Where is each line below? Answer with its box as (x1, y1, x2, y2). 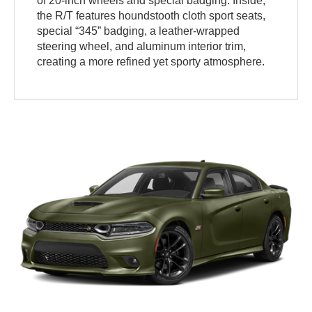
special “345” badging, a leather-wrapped (37, 25, 240, 38)
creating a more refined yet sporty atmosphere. (37, 56, 265, 68)
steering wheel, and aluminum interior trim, (37, 40, 247, 53)
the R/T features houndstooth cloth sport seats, (37, 10, 266, 22)
